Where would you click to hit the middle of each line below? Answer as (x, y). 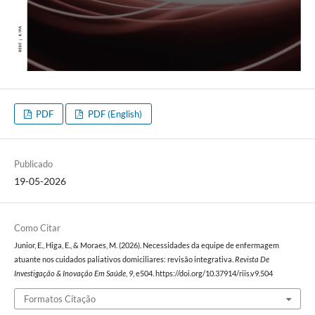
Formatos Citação (59, 298)
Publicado (33, 164)
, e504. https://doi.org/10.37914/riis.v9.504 (202, 274)
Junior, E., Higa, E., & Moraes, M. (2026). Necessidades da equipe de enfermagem (146, 246)
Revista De (252, 260)
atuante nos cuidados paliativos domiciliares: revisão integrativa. (124, 260)
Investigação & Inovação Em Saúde (70, 274)
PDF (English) (114, 114)
